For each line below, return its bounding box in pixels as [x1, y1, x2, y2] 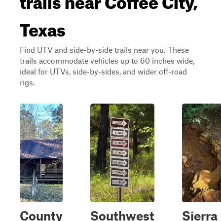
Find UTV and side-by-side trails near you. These [20, 45, 189, 54]
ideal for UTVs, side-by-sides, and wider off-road [20, 67, 187, 76]
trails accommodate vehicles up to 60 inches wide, [20, 56, 194, 65]
